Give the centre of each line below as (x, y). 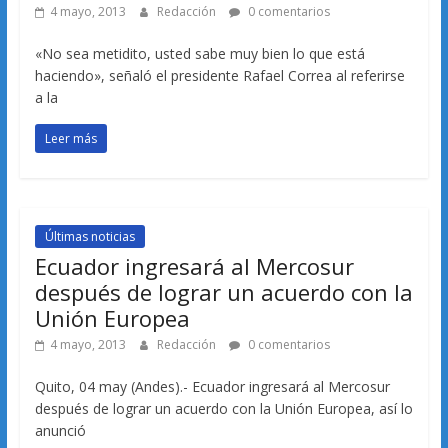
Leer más (70, 139)
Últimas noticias (89, 237)
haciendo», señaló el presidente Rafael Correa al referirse (219, 76)
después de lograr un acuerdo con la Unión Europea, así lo (223, 409)
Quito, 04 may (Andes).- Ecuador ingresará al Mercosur (212, 387)
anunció (60, 431)
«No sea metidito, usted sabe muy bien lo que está (199, 54)
